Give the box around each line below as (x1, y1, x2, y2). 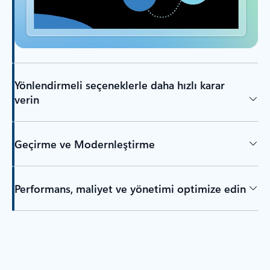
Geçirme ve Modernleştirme (14, 136, 155, 151)
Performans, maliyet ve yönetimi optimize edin (14, 181, 246, 196)
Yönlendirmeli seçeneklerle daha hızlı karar (14, 78, 225, 93)
